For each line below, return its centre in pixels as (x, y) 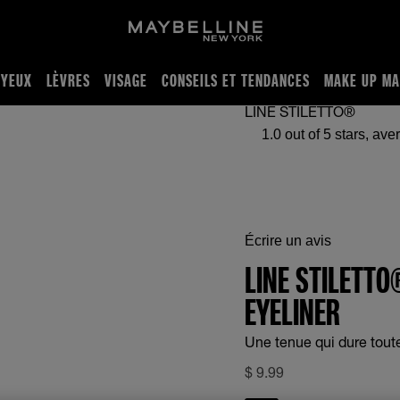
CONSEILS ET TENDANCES (236, 79)
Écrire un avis (288, 241)
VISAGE (126, 79)
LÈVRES (68, 79)
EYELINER (292, 312)
